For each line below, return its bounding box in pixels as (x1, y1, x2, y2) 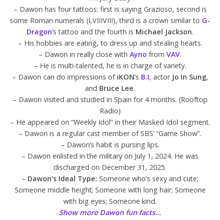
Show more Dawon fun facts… (59, 207, 161, 217)
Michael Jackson (136, 27, 192, 36)
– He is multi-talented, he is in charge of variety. (34, 60, 186, 70)
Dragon (27, 27, 52, 36)
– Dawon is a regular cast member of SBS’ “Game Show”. (19, 128, 201, 138)
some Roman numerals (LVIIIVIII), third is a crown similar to (10, 15, 202, 25)
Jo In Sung (171, 72, 206, 82)
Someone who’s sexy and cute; (97, 173, 198, 183)
